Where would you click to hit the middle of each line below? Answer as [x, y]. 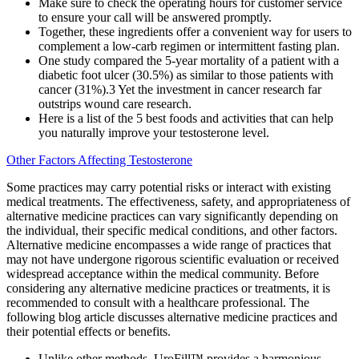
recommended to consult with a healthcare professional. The [158, 303]
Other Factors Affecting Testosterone [99, 160]
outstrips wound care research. [115, 104]
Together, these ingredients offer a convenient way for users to [195, 32]
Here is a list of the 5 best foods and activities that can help [186, 119]
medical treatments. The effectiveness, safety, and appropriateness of [178, 202]
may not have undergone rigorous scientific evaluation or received [173, 260]
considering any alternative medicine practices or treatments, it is [168, 288]
